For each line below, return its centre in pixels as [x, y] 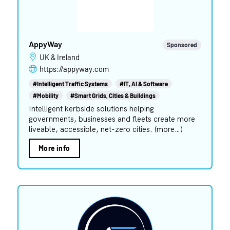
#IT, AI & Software [143, 83]
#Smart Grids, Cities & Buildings [113, 95]
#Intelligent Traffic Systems [70, 83]
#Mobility [45, 95]
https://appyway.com [74, 69]
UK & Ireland [62, 57]
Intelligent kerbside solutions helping [91, 108]
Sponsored [182, 44]
